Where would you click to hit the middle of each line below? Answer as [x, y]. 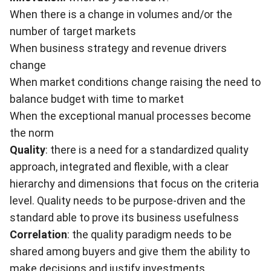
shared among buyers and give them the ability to [130, 251]
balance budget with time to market [97, 99]
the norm [32, 133]
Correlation [38, 234]
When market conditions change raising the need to [135, 82]
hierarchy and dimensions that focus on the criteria [134, 184]
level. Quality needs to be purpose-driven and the [128, 201]
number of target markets [73, 31]
